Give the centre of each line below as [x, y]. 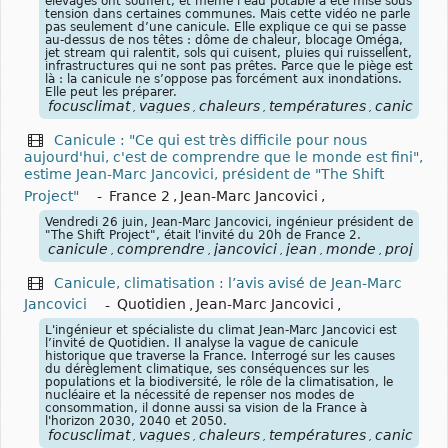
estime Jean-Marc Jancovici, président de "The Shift [204, 173]
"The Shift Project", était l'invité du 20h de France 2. [203, 234]
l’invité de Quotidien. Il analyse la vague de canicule [201, 343]
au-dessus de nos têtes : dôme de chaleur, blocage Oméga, [224, 39]
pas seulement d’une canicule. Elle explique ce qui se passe [225, 26]
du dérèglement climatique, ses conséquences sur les [207, 369]
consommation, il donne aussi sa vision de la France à [206, 408]
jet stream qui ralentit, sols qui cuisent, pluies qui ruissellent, [228, 52]
